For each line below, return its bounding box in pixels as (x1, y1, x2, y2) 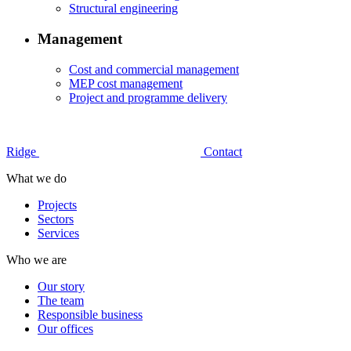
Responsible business (38, 307, 143, 321)
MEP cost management (69, 76, 183, 90)
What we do (6, 171, 67, 185)
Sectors (38, 212, 74, 226)
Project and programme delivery (69, 90, 227, 104)
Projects (38, 197, 77, 212)
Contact (204, 144, 242, 158)
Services (38, 226, 79, 240)
